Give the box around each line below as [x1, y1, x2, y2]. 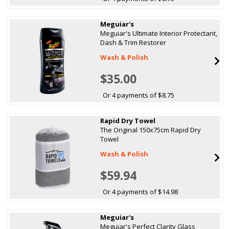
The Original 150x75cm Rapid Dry [100, 125, 201, 134]
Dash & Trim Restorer [100, 37, 167, 47]
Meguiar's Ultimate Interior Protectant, [100, 28, 218, 38]
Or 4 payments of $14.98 [103, 187, 178, 196]
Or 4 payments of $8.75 [103, 90, 175, 100]
